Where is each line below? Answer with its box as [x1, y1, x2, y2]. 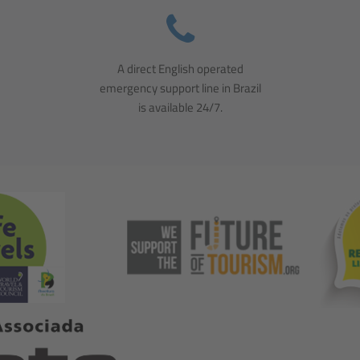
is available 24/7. [137, 97, 223, 117]
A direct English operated [117, 59, 243, 78]
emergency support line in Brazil [99, 78, 261, 97]
